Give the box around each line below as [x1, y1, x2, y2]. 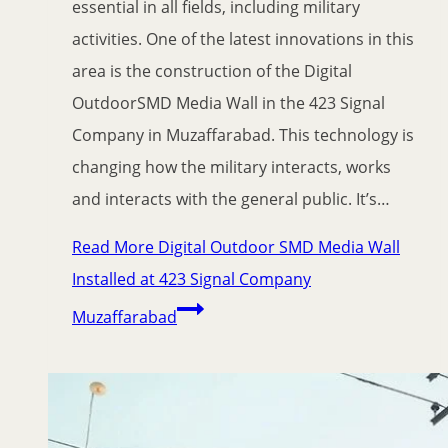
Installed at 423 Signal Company [72, 268, 311, 291]
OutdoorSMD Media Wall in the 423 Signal [72, 92, 385, 115]
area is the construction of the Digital [72, 60, 352, 83]
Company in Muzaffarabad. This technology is [72, 124, 414, 147]
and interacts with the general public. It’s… [72, 188, 390, 211]
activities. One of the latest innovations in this [72, 28, 414, 51]
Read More [72, 236, 154, 259]
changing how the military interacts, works [72, 156, 391, 179]
